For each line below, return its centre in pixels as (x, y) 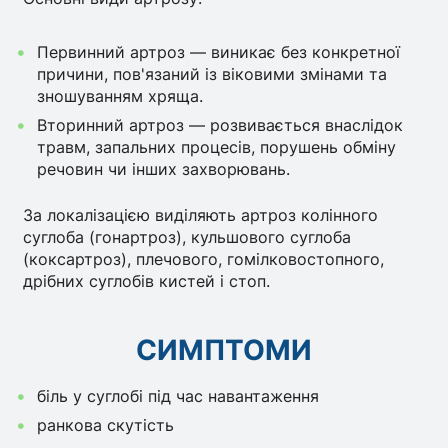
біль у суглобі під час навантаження (177, 395)
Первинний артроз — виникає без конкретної (218, 51)
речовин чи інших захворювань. (163, 168)
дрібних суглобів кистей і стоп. (147, 281)
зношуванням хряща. (119, 95)
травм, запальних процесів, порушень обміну (216, 146)
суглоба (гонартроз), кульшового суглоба (187, 237)
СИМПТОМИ (224, 350)
